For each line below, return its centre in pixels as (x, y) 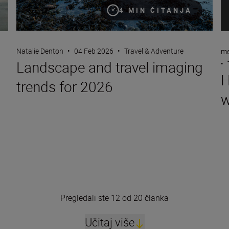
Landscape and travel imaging (110, 67)
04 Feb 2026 (94, 51)
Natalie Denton (40, 51)
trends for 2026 (65, 87)
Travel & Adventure (154, 51)
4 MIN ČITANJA (156, 10)
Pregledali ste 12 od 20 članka (114, 198)
